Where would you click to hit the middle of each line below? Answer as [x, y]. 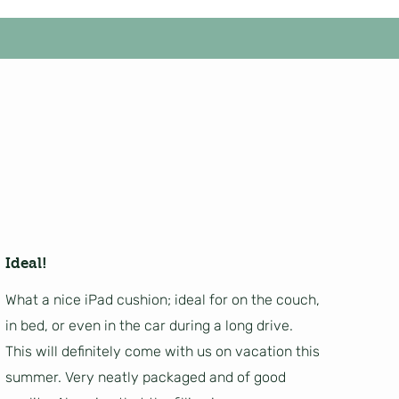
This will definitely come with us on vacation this [163, 351]
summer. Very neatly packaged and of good [146, 377]
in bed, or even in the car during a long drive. [149, 326]
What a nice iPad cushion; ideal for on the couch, [163, 300]
